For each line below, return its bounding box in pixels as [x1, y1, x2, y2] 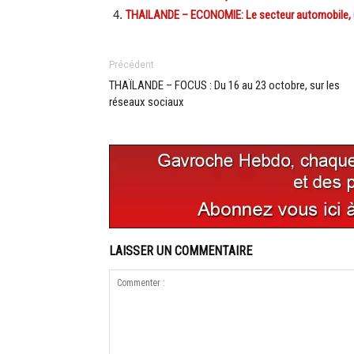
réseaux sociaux [109, 95, 184, 110]
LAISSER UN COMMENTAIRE [109, 243, 252, 259]
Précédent [109, 59, 154, 71]
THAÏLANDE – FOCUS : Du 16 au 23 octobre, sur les [109, 78, 340, 93]
